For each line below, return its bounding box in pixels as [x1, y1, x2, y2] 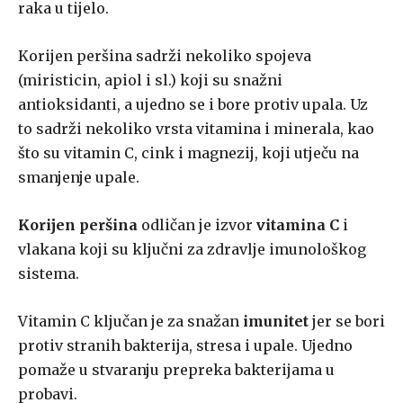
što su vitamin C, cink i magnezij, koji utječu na [18, 144, 359, 163]
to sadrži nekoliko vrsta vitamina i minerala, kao [18, 120, 374, 139]
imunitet [243, 312, 312, 331]
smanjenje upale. [18, 168, 139, 187]
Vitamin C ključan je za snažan [18, 312, 243, 331]
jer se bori [312, 312, 385, 331]
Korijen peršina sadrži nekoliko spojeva [18, 47, 311, 66]
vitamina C [256, 216, 339, 235]
